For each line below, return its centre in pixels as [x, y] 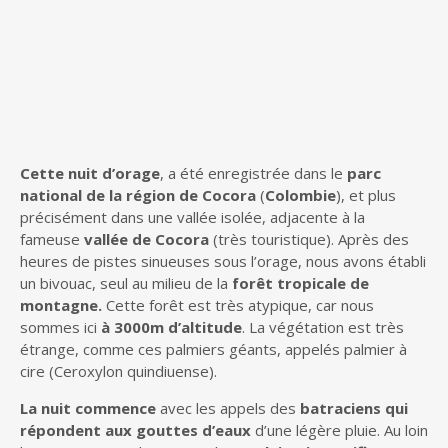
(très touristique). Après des [309, 239]
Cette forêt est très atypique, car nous [238, 305]
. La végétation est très [323, 327]
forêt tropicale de [298, 283]
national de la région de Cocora [138, 195]
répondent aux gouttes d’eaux [135, 430]
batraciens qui [354, 408]
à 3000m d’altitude [171, 327]
